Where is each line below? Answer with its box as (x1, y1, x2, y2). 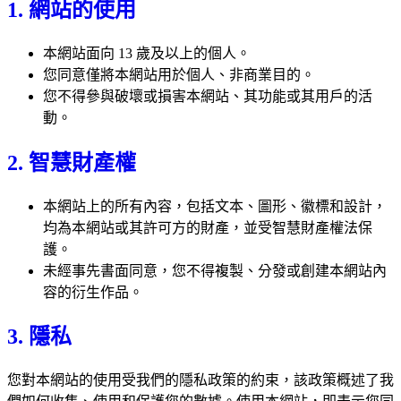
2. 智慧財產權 (7, 150, 136, 175)
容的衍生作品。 (43, 284, 143, 300)
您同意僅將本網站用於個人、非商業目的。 (43, 66, 315, 82)
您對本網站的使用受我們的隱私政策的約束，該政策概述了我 (7, 372, 394, 388)
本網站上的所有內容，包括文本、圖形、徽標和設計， (43, 198, 387, 214)
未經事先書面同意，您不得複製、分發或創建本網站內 (43, 262, 387, 278)
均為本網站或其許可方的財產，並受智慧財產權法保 (43, 219, 372, 235)
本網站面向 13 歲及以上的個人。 (43, 45, 251, 61)
